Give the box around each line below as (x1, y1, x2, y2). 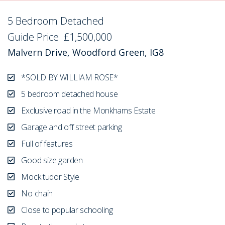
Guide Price (8, 30, 59, 44)
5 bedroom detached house (19, 88, 118, 100)
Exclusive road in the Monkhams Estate (19, 105, 156, 117)
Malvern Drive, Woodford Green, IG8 (8, 46, 164, 59)
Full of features (19, 138, 73, 150)
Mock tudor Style (19, 171, 79, 183)
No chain (19, 188, 53, 199)
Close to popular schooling (19, 204, 113, 216)
